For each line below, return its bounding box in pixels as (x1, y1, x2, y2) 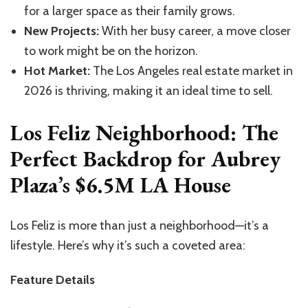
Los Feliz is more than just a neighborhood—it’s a (10, 218, 269, 234)
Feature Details (10, 272, 95, 288)
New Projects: (24, 23, 99, 38)
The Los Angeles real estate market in (90, 63, 293, 78)
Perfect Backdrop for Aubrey (10, 144, 280, 173)
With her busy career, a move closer (99, 23, 291, 38)
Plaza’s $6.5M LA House (10, 170, 231, 199)
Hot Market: (24, 63, 90, 78)
